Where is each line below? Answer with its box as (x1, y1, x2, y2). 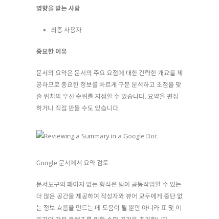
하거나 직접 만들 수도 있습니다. (36, 104, 120, 112)
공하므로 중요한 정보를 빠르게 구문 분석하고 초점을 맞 (36, 81, 181, 89)
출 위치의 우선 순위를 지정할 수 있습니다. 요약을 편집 (36, 92, 178, 101)
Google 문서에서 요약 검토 (36, 159, 109, 167)
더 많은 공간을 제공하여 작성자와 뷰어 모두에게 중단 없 (36, 192, 183, 200)
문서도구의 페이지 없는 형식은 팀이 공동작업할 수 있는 (36, 180, 181, 189)
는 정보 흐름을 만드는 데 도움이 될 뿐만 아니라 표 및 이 (36, 204, 181, 212)
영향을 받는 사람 (36, 4, 80, 13)
